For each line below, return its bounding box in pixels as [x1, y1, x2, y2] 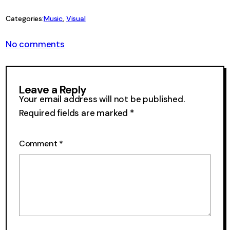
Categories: [5, 14, 44, 23]
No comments [5, 39, 65, 50]
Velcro [64, 59, 91, 70]
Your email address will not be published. [18, 93, 185, 105]
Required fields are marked [18, 107, 130, 119]
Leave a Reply [18, 83, 87, 97]
